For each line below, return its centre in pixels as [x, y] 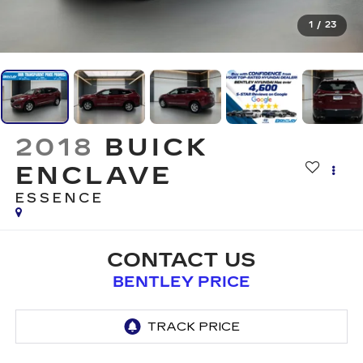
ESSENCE [60, 199]
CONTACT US [181, 260]
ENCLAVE [94, 176]
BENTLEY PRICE [181, 282]
